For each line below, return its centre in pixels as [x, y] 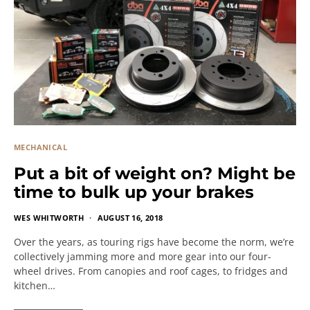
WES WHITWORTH [49, 218]
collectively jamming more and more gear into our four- [143, 257]
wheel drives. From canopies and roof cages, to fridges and [151, 271]
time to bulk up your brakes [134, 192]
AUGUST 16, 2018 [130, 218]
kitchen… [35, 286]
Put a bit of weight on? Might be [155, 174]
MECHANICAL [40, 147]
